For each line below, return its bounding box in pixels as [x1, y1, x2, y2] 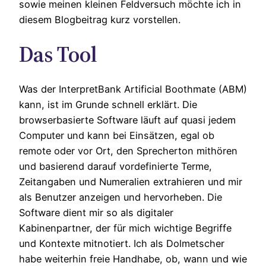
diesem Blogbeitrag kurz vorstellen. [19, 13, 180, 26]
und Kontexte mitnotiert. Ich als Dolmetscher [19, 237, 224, 250]
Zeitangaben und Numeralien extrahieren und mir [19, 176, 242, 188]
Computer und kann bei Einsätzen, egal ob [19, 129, 214, 142]
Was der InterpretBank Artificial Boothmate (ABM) [19, 83, 247, 96]
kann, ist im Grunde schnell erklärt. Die [19, 99, 197, 111]
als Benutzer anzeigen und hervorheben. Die [19, 191, 222, 204]
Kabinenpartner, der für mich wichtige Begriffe [19, 222, 232, 235]
